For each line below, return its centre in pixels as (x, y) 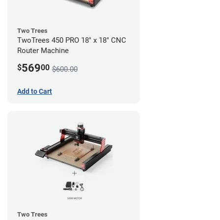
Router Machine (43, 50)
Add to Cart (35, 91)
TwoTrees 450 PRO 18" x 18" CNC (72, 40)
